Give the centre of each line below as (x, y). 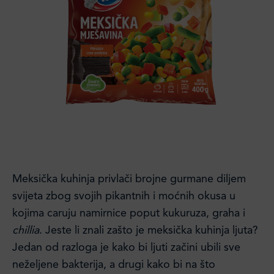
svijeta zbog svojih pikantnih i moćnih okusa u (124, 196)
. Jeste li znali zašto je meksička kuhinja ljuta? (149, 231)
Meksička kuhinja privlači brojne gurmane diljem (129, 179)
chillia (26, 231)
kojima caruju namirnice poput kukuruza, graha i (129, 213)
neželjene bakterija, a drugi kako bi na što (114, 265)
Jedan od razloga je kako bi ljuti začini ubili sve (126, 248)
